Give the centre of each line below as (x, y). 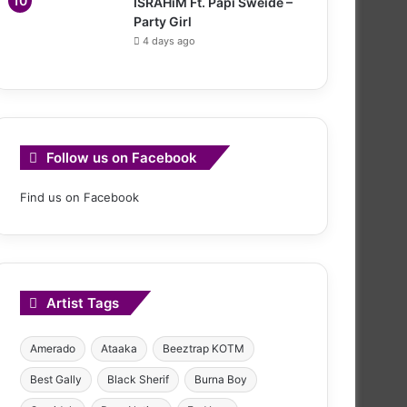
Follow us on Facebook (122, 157)
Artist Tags (83, 303)
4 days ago (169, 40)
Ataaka (119, 348)
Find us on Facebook (79, 197)
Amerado (53, 348)
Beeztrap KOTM (203, 348)
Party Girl (163, 21)
